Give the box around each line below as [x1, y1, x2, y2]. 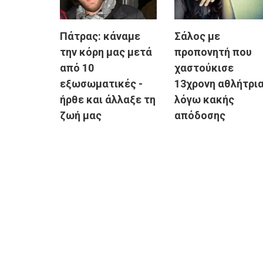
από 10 [60, 62, 94, 75]
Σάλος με [174, 30, 220, 43]
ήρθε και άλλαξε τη [60, 93, 156, 106]
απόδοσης [174, 109, 225, 122]
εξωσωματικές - [60, 77, 143, 90]
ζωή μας [60, 109, 102, 122]
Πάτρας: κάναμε [60, 30, 140, 43]
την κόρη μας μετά [60, 46, 152, 59]
